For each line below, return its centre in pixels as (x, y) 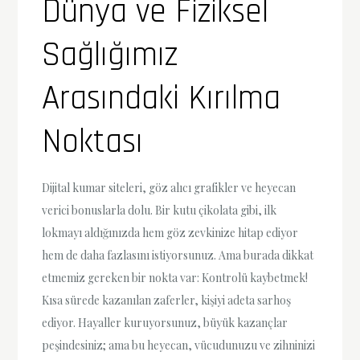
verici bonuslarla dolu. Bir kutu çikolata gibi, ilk (160, 210)
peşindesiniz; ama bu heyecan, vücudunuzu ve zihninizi (179, 345)
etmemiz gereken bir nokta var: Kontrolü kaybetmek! (175, 277)
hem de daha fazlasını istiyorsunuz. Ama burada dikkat (178, 255)
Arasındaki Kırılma (162, 98)
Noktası (93, 142)
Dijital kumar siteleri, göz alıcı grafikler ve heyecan (169, 187)
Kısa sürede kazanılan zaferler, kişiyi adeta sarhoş (167, 300)
